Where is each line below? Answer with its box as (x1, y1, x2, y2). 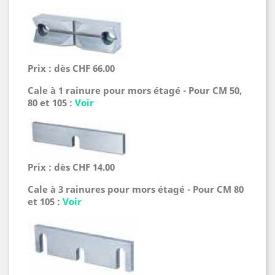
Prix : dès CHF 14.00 (28, 161, 115, 174)
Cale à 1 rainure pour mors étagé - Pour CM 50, (28, 83, 242, 96)
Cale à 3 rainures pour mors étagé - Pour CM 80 (28, 183, 244, 196)
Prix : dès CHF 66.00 (28, 61, 115, 74)
